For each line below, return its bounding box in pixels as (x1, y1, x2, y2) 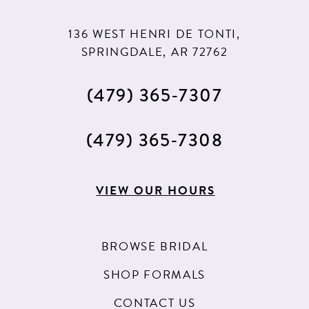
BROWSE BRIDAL (101, 238, 208, 256)
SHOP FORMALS (103, 266, 206, 284)
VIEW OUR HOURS (96, 182, 215, 200)
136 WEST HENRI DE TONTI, (68, 25, 241, 43)
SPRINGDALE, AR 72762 (81, 43, 228, 61)
